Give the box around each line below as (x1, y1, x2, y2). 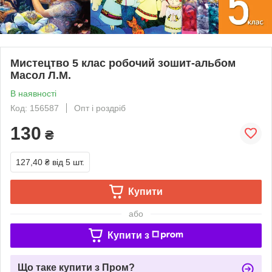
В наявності (10, 88, 56, 98)
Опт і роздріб (74, 103, 126, 113)
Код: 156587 (10, 103, 59, 113)
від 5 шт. (52, 157, 84, 167)
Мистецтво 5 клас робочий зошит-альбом (10, 56, 236, 69)
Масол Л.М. (10, 69, 71, 81)
